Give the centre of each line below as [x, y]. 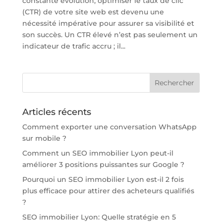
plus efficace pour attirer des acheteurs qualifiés [108, 191]
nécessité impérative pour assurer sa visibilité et [108, 23]
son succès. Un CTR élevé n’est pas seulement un [110, 34]
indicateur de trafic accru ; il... [74, 46]
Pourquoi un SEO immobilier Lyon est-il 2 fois [103, 179]
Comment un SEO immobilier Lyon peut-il [98, 153]
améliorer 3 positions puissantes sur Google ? [103, 164]
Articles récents [56, 112]
